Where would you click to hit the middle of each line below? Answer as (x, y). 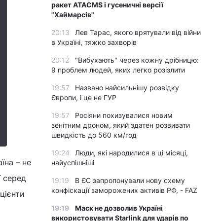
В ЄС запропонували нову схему (130, 180)
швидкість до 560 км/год (94, 135)
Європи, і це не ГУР (84, 97)
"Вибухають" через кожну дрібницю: (137, 60)
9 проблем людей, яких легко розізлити (118, 70)
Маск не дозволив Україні (119, 208)
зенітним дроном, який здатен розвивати (121, 125)
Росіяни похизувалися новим (124, 115)
